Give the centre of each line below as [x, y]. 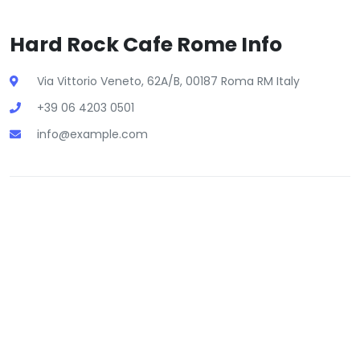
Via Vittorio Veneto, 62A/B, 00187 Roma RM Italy [168, 81]
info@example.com [92, 134]
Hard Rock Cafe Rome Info [146, 45]
